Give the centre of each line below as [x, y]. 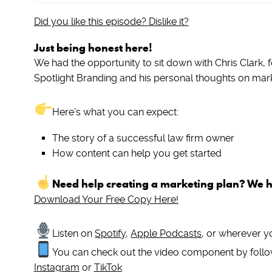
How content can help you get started [137, 154]
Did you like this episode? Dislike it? [111, 22]
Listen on [74, 233]
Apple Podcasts [166, 233]
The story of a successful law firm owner [143, 138]
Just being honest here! [93, 48]
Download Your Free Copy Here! [106, 199]
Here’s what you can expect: [116, 112]
